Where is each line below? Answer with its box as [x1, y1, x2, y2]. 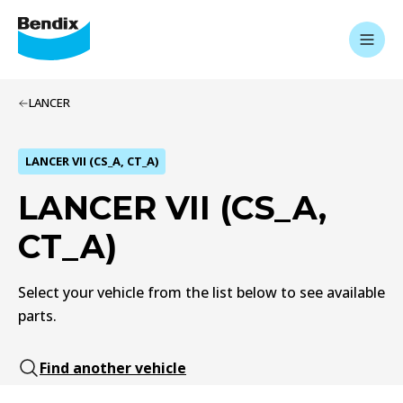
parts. [18, 306, 57, 326]
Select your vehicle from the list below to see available [18, 282, 385, 302]
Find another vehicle [40, 358, 186, 378]
